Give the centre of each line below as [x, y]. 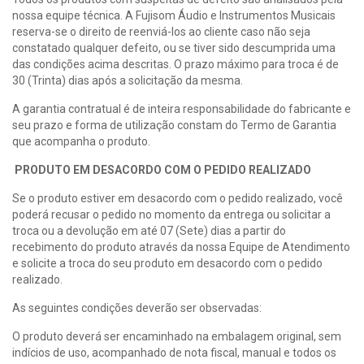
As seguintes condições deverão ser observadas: [137, 308]
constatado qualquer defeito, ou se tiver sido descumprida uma [174, 48]
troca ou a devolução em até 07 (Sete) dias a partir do [149, 231]
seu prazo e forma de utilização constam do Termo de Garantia [174, 125]
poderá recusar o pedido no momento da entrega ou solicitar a [171, 214]
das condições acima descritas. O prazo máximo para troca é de [175, 64]
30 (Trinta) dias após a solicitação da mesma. [128, 80]
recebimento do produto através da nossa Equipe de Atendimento [181, 247]
